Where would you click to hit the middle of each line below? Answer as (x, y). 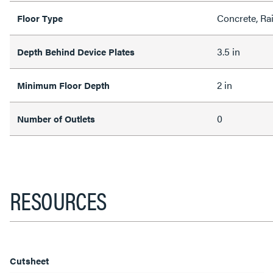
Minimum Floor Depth (63, 85)
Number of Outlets (56, 119)
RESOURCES (58, 200)
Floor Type (40, 18)
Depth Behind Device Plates (76, 51)
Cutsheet (30, 261)
